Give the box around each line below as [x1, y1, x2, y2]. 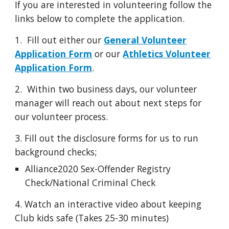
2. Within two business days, [15, 83, 140, 95]
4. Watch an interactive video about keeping [15, 198, 202, 210]
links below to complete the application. [15, 12, 185, 25]
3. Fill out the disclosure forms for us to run [15, 132, 199, 144]
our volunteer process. [15, 110, 111, 123]
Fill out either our [27, 34, 104, 46]
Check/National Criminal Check [25, 176, 156, 189]
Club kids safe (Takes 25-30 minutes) [15, 212, 169, 224]
